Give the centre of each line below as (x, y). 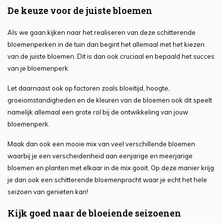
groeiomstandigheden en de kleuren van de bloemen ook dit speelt (110, 100)
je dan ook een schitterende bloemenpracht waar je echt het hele (107, 180)
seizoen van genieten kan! (48, 192)
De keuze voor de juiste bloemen (80, 11)
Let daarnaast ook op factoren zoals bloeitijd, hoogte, (89, 88)
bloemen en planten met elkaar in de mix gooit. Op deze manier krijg (111, 168)
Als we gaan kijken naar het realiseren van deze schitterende (102, 33)
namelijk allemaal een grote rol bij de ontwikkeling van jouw (98, 112)
